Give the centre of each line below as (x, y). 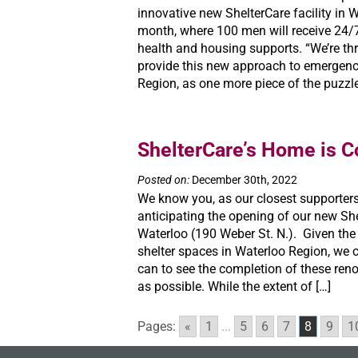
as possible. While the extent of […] (234, 286)
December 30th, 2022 (243, 179)
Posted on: (163, 179)
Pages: (157, 326)
